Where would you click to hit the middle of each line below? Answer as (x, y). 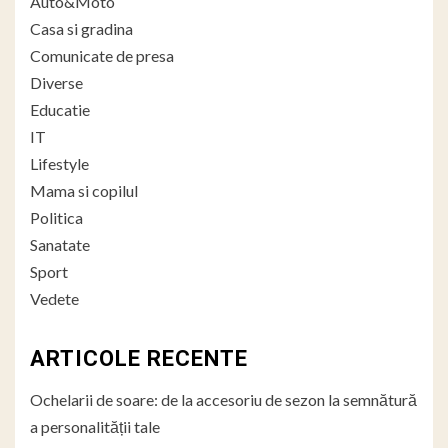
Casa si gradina (81, 28)
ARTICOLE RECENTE (139, 358)
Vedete (54, 298)
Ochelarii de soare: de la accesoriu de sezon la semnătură (223, 399)
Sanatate (60, 244)
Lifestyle (59, 163)
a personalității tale (95, 426)
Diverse (56, 82)
